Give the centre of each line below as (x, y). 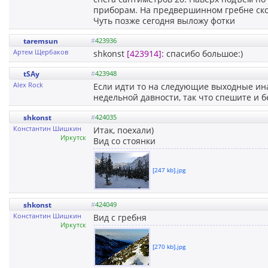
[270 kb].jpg (169, 246)
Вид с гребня (120, 217)
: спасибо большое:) (202, 53)
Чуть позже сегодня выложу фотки (164, 20)
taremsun (41, 41)
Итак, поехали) (124, 130)
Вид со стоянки (124, 141)
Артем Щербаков (41, 51)
